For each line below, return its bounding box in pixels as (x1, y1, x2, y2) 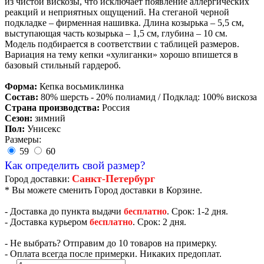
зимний (35, 113, 65, 123)
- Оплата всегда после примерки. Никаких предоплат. (5, 248, 222, 259)
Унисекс (27, 123, 61, 134)
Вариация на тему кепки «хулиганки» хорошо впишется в (5, 49, 238, 60)
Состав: (5, 91, 38, 102)
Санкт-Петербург (72, 172, 155, 184)
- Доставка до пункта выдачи (5, 206, 124, 216)
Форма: (5, 81, 37, 91)
